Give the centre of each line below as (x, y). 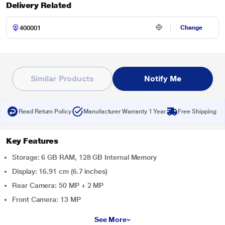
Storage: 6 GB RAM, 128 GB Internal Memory (85, 157)
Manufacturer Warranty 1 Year (125, 111)
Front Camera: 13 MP (46, 199)
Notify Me (163, 79)
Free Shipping (197, 111)
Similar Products (62, 79)
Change (192, 28)
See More (110, 219)
